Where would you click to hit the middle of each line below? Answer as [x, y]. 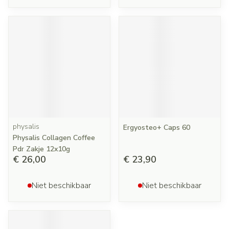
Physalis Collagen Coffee [54, 138]
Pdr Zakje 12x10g [41, 149]
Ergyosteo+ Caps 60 [157, 128]
